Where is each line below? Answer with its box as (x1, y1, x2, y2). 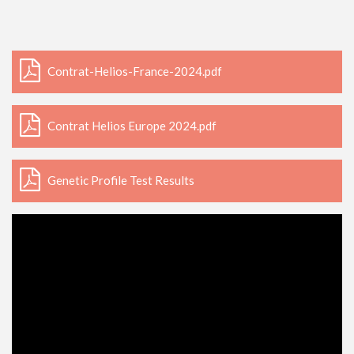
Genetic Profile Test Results (47, 173, 194, 187)
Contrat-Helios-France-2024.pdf (47, 64, 222, 78)
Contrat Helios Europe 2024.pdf (47, 119, 217, 133)
